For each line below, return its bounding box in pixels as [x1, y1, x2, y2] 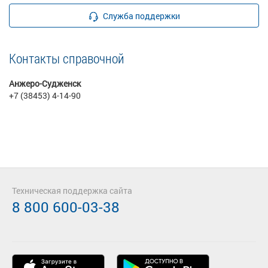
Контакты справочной [9, 50, 124, 67]
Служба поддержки [103, 10, 180, 22]
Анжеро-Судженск [9, 78, 81, 89]
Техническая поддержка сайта [12, 185, 132, 196]
